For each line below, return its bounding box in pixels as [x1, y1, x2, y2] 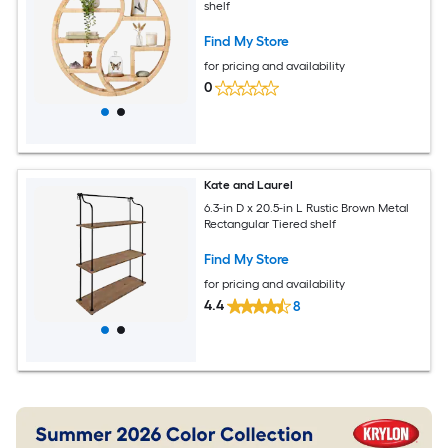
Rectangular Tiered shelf [204, 216, 337, 231]
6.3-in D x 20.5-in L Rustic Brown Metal [204, 200, 410, 215]
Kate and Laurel [204, 177, 294, 192]
